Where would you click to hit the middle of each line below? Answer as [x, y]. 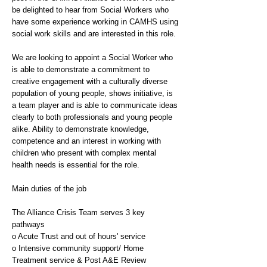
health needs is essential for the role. [76, 165]
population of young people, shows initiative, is [92, 93]
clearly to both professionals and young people [92, 117]
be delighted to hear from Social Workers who [90, 10]
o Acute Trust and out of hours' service [79, 236]
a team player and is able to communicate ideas [95, 105]
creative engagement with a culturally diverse [90, 81]
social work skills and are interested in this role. [94, 34]
